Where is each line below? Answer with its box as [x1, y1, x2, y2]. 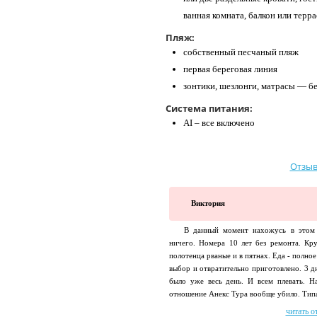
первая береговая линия [183, 64, 277, 75]
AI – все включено [183, 117, 255, 129]
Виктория [191, 200, 226, 208]
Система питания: [166, 102, 253, 115]
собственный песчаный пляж [183, 47, 299, 58]
